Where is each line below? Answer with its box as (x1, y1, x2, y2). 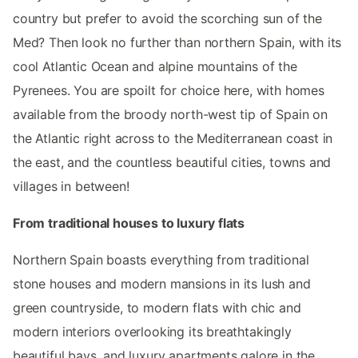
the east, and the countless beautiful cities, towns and (13, 153, 332, 170)
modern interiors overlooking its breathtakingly (13, 323, 292, 340)
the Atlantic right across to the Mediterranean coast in (13, 129, 333, 146)
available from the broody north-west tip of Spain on (13, 105, 328, 122)
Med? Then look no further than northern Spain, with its (13, 34, 342, 50)
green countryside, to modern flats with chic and (13, 299, 301, 316)
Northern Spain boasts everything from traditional (13, 251, 309, 268)
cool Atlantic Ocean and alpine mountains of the (13, 58, 297, 74)
